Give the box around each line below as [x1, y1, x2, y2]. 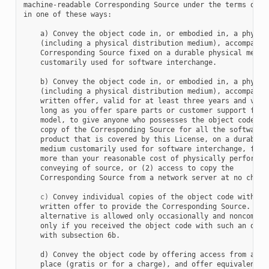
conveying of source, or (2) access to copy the [23, 163, 234, 172]
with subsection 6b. [23, 231, 120, 240]
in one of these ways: [23, 10, 112, 19]
